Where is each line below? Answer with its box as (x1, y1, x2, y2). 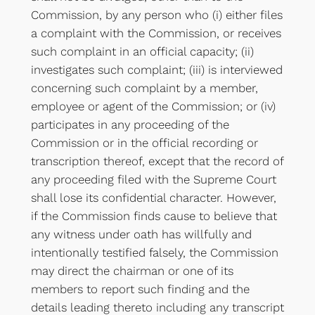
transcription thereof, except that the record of (30, 154, 283, 169)
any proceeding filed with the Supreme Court (30, 172, 276, 187)
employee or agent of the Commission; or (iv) (30, 99, 276, 114)
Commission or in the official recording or (30, 136, 258, 150)
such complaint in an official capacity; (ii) (30, 44, 254, 59)
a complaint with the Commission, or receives (30, 26, 281, 41)
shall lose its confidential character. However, (30, 191, 276, 205)
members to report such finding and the (30, 282, 250, 297)
